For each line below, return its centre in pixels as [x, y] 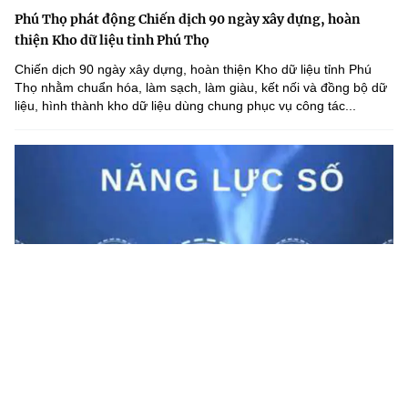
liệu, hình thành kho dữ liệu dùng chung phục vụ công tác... [185, 106]
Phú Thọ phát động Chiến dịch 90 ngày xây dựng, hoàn [188, 20]
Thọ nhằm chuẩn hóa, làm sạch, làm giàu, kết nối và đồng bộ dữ [201, 88]
